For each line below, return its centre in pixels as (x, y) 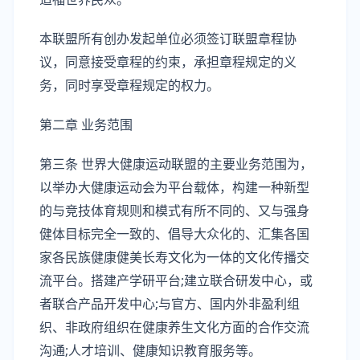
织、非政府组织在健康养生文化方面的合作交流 (174, 327)
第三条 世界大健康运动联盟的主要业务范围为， (176, 164)
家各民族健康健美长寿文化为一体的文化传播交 (174, 257)
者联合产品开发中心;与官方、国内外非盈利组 (170, 304)
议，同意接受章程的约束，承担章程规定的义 (168, 62)
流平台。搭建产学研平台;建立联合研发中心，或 (176, 280)
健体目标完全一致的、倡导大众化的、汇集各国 (174, 234)
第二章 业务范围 (86, 125)
